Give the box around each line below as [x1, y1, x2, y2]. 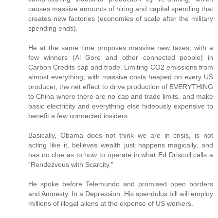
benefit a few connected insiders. [28, 112, 129, 120]
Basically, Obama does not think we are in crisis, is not [28, 131, 213, 140]
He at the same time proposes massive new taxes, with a [28, 44, 213, 52]
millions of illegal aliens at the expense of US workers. [28, 200, 193, 208]
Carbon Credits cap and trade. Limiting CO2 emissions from [28, 63, 213, 72]
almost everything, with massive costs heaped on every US [28, 73, 213, 81]
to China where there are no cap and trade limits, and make [28, 92, 213, 101]
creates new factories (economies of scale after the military [28, 15, 213, 23]
